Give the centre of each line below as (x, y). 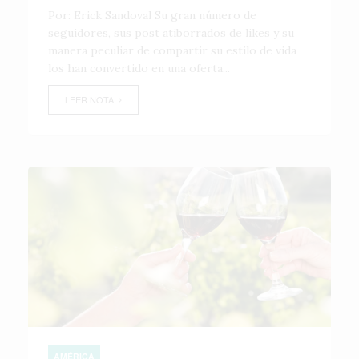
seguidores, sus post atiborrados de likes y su (171, 33)
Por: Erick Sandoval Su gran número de (152, 15)
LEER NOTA (92, 99)
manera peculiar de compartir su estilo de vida (172, 50)
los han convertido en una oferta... (139, 68)
